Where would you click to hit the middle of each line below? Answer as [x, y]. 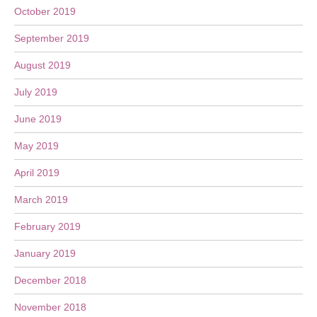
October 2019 [45, 11]
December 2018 [50, 280]
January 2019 [45, 253]
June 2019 [38, 119]
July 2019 [36, 92]
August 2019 [42, 65]
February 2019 [47, 226]
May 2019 [36, 146]
